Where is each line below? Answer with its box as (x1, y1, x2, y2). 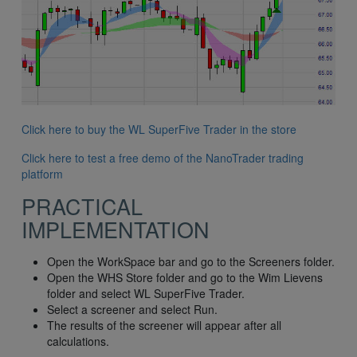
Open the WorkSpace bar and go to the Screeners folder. (47, 253, 335, 270)
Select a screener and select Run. (47, 301, 218, 318)
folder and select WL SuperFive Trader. (47, 285, 245, 302)
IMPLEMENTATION (22, 214, 210, 245)
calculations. (47, 333, 109, 350)
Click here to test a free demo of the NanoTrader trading (22, 150, 304, 167)
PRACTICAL (22, 190, 143, 222)
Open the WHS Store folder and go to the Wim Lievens (47, 269, 323, 286)
